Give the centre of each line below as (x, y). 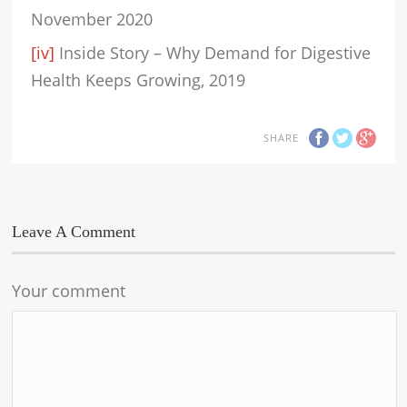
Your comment (69, 290)
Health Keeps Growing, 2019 (139, 80)
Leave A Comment (74, 231)
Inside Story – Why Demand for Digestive (213, 53)
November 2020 (92, 20)
